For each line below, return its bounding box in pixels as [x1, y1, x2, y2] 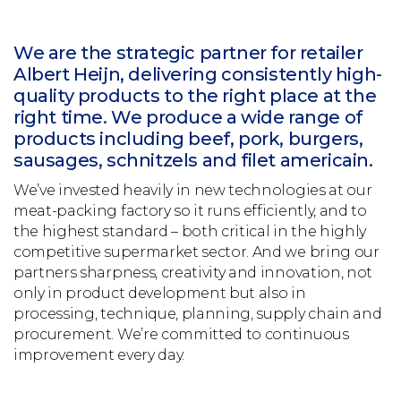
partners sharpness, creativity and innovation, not [13, 264, 372, 281]
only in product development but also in [13, 285, 306, 302]
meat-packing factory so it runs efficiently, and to [13, 202, 367, 219]
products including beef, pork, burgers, [13, 128, 363, 149]
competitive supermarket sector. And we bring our [13, 243, 380, 260]
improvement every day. [13, 346, 184, 363]
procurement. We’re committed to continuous [13, 326, 349, 343]
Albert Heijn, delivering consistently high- [13, 64, 382, 85]
